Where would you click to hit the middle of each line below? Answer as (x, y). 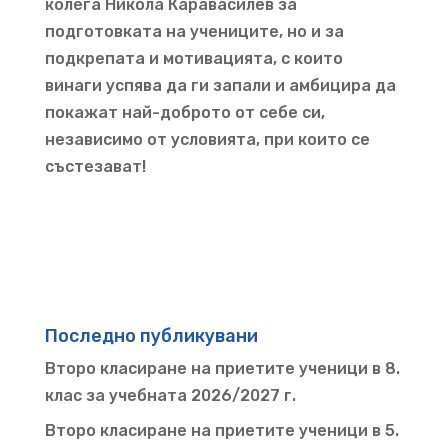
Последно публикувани (151, 335)
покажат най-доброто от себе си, (184, 112)
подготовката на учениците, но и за (194, 31)
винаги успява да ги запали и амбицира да (220, 85)
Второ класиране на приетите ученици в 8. (222, 368)
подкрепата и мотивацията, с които (193, 58)
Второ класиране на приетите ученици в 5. (221, 430)
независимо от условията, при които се (207, 139)
